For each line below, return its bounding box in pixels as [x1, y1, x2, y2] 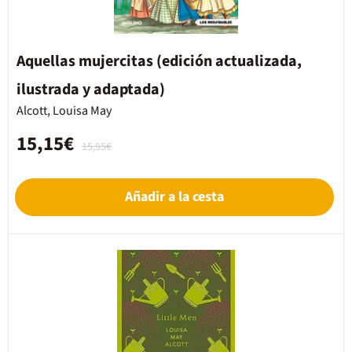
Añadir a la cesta [125, 187, 224, 207]
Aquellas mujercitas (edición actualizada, [16, 50, 302, 72]
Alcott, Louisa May [16, 102, 112, 119]
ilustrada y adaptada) [16, 79, 165, 101]
